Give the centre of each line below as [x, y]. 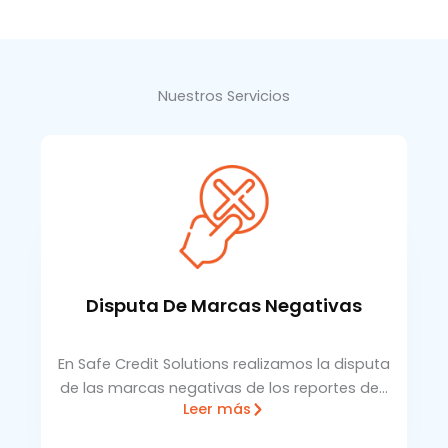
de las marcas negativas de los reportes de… [224, 387]
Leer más [216, 408]
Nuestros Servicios [224, 96]
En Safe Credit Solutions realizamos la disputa [224, 363]
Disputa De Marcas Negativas [224, 306]
